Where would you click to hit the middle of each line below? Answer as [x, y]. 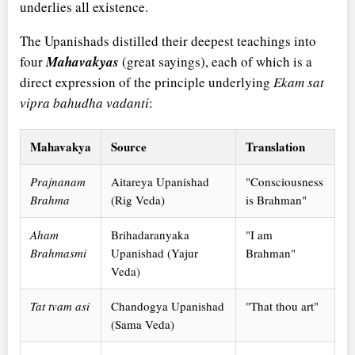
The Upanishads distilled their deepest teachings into [168, 40]
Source [129, 146]
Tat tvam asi [60, 305]
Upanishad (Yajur [155, 252]
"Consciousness [284, 181]
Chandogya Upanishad [168, 305]
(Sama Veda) [143, 324]
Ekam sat [299, 82]
